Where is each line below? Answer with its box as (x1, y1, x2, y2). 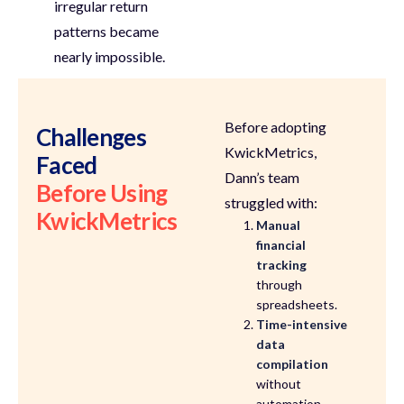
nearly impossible (54, 48, 162, 66)
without (256, 376, 302, 392)
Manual (256, 217, 301, 234)
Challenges (36, 123, 146, 152)
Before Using (36, 179, 168, 208)
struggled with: (225, 194, 318, 212)
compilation (256, 356, 329, 372)
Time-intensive (256, 317, 348, 333)
